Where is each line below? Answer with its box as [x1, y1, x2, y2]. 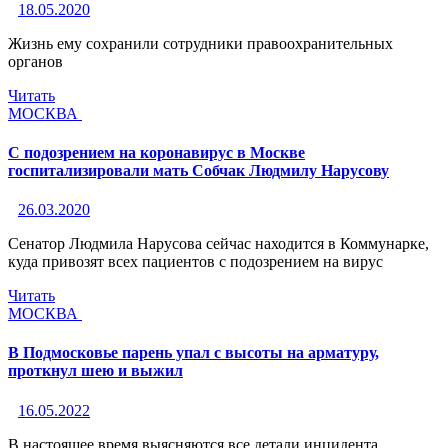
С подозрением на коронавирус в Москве [8, 143, 305, 161]
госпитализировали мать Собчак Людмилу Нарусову [8, 161, 389, 179]
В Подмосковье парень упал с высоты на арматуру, [8, 344, 379, 362]
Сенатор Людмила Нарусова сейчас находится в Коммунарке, [8, 235, 429, 253]
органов [8, 52, 63, 70]
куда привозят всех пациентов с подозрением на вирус [8, 253, 383, 271]
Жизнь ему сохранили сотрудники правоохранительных [8, 34, 393, 52]
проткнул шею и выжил [8, 362, 183, 380]
